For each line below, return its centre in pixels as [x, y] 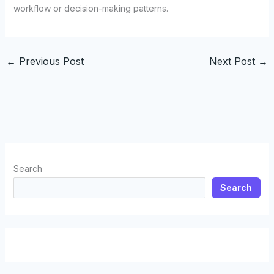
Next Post [234, 61]
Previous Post [50, 61]
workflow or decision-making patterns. [91, 8]
